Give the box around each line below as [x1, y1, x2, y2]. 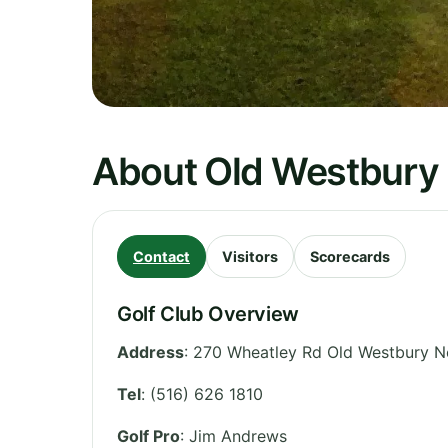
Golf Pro [117, 425, 180, 446]
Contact [133, 247, 190, 265]
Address [117, 341, 184, 362]
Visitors [222, 247, 278, 265]
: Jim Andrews [180, 425, 287, 446]
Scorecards [310, 247, 390, 265]
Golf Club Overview [117, 301, 299, 326]
